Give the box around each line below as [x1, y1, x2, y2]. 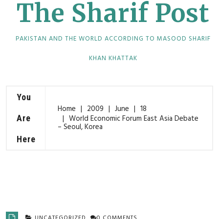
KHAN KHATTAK [89, 53, 137, 64]
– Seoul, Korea [58, 121, 103, 133]
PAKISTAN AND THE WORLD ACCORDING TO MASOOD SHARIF [16, 34, 211, 44]
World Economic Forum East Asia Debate [69, 113, 198, 125]
